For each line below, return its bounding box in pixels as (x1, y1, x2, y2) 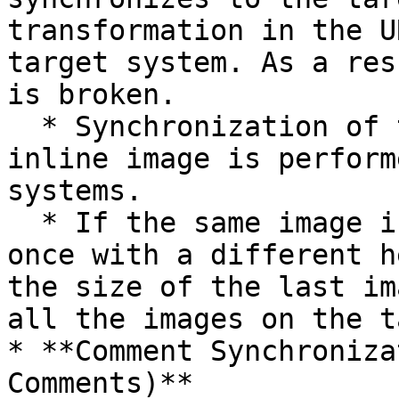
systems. (7, 175, 142, 207)
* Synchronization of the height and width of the (7, 110, 41, 142)
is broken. (7, 78, 176, 110)
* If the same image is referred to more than (7, 207, 41, 239)
